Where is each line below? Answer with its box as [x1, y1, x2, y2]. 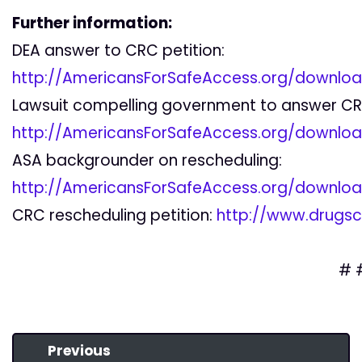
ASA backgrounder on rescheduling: [12, 149, 282, 171]
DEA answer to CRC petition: [12, 39, 225, 61]
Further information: [12, 11, 172, 34]
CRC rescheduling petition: [12, 204, 217, 226]
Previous [48, 340, 112, 360]
